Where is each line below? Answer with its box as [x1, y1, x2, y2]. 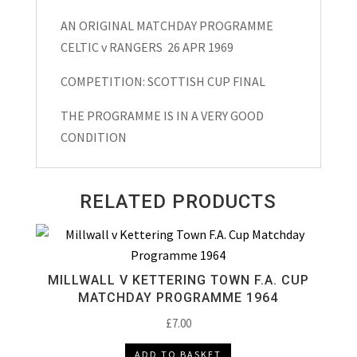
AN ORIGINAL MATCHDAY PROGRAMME [60, 18, 273, 34]
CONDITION [60, 129, 127, 146]
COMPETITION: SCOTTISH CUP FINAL [60, 73, 265, 90]
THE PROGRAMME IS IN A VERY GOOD [60, 108, 264, 124]
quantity [34, 93, 81, 110]
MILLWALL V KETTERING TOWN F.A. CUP [47, 273, 309, 288]
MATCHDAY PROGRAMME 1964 [78, 290, 279, 306]
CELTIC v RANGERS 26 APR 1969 [60, 39, 233, 56]
